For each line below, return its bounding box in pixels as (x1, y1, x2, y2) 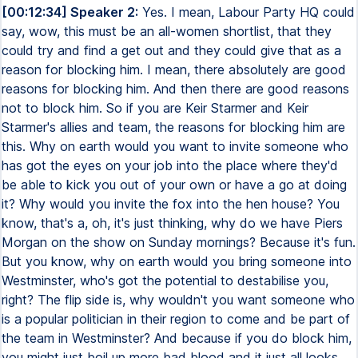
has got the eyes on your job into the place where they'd (2, 157, 338, 173)
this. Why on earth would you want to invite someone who (2, 138, 348, 154)
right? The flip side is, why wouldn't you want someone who (2, 292, 355, 308)
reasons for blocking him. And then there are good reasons (2, 81, 349, 97)
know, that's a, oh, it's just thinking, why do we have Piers (2, 215, 343, 231)
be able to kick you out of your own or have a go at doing (2, 177, 347, 193)
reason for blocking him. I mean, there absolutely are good (2, 62, 346, 78)
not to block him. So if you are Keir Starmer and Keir (2, 100, 308, 116)
